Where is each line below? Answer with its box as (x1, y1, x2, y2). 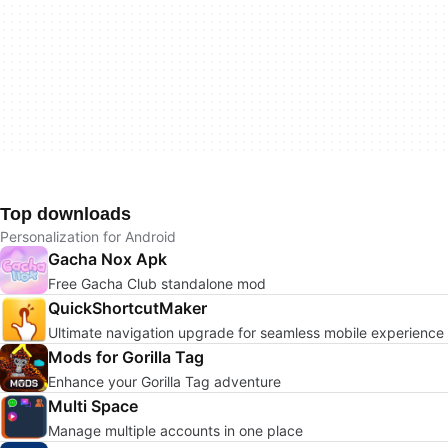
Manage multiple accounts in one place (48, 421, 303, 439)
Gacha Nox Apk (48, 248, 167, 269)
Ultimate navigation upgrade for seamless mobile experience (48, 323, 444, 341)
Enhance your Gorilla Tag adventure (48, 372, 281, 390)
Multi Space (48, 395, 138, 416)
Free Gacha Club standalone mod (48, 274, 266, 292)
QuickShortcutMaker (48, 297, 207, 318)
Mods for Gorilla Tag (48, 346, 204, 367)
